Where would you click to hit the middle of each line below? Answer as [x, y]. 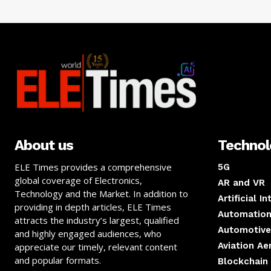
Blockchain [243, 262]
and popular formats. [58, 260]
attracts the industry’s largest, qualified [97, 220]
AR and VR [241, 183]
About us [44, 145]
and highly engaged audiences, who [88, 234]
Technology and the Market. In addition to [101, 194]
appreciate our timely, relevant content [96, 247]
